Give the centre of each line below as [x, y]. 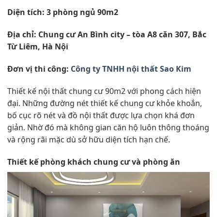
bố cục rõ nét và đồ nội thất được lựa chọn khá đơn [101, 115]
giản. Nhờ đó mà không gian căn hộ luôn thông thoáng [108, 127]
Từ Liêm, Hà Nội [38, 47]
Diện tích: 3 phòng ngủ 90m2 [63, 12]
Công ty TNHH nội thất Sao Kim [131, 69]
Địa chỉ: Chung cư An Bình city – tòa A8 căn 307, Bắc [107, 35]
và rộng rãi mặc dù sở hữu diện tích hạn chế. [89, 139]
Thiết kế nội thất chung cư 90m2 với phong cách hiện [104, 91]
